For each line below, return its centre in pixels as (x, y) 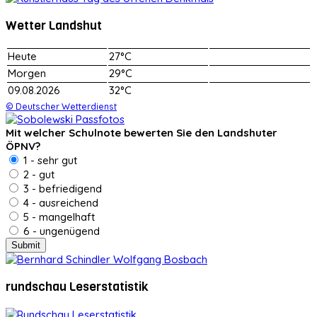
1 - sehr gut (49, 160)
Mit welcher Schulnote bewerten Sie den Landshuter (142, 132)
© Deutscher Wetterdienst (61, 106)
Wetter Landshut (54, 26)
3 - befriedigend (61, 188)
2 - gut (38, 174)
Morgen (27, 73)
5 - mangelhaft (58, 217)
